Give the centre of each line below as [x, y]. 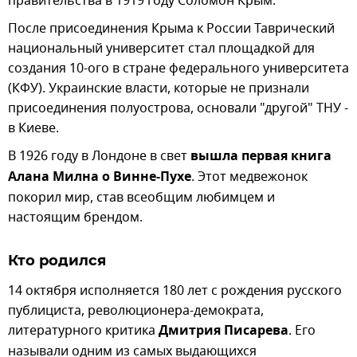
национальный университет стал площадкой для [161, 48]
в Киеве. [33, 128]
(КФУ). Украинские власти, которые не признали [159, 88]
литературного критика [83, 330]
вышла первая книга [261, 157]
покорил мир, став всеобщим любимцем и [141, 197]
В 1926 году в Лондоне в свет [99, 156]
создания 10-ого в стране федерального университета [178, 68]
